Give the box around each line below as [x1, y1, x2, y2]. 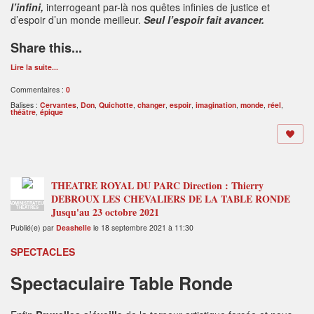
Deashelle [56, 221, 91, 233]
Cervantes [40, 99, 76, 110]
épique [40, 106, 63, 117]
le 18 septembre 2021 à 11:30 [91, 221, 193, 233]
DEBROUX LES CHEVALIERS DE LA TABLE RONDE [51, 191, 290, 206]
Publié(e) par [11, 221, 56, 233]
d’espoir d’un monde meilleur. [11, 12, 141, 27]
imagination [196, 99, 236, 110]
